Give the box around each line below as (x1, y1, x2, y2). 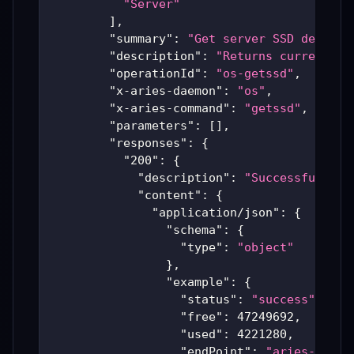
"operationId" (109, 66, 201, 81)
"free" (180, 310, 223, 325)
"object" (237, 240, 294, 255)
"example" (166, 275, 230, 290)
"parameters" (109, 119, 194, 134)
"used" (180, 327, 223, 342)
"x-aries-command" (109, 101, 230, 116)
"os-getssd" (216, 66, 294, 81)
